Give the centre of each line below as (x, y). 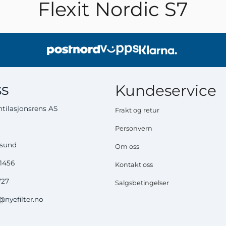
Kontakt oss (134, 165)
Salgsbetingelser (142, 183)
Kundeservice (166, 91)
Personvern (134, 129)
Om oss (127, 147)
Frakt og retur (137, 110)
